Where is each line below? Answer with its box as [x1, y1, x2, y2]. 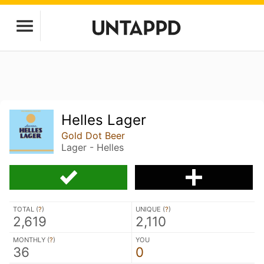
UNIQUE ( [136, 204, 165, 213]
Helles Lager [61, 111, 147, 128]
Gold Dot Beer [61, 130, 126, 141]
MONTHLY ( [13, 235, 49, 244]
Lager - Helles [61, 141, 124, 153]
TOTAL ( [13, 204, 38, 213]
